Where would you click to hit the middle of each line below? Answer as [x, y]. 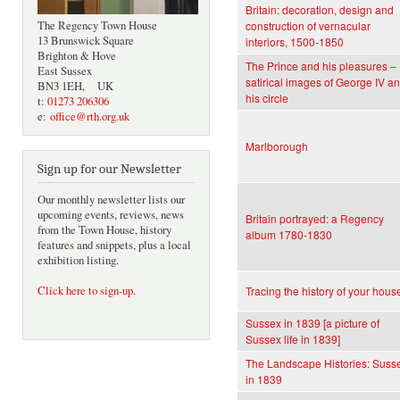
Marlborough [277, 146]
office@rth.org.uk [90, 117]
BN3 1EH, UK [75, 87]
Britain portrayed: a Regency [315, 219]
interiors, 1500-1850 [295, 42]
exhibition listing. [78, 261]
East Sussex [65, 71]
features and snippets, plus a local [114, 246]
